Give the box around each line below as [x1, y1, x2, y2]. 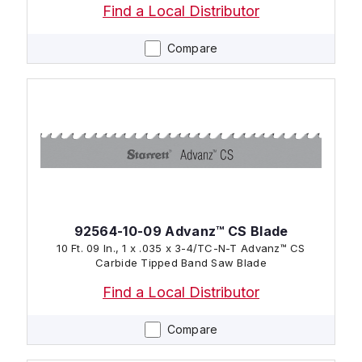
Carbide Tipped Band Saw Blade [95, 255, 267, 269]
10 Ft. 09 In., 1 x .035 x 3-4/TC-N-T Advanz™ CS [57, 241, 305, 255]
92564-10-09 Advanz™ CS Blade [74, 222, 288, 239]
